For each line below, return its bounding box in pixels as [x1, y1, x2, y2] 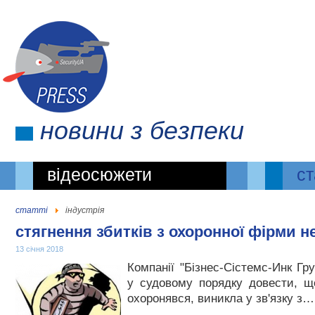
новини [40, 116, 124, 145]
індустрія [65, 205, 104, 215]
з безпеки [124, 116, 244, 145]
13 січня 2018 [15, 245, 63, 253]
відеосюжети [47, 165, 152, 184]
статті [15, 205, 48, 215]
